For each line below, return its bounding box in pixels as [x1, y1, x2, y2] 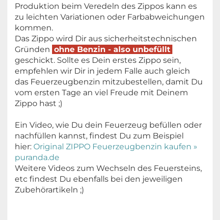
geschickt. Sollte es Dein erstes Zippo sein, [15, 55, 181, 65]
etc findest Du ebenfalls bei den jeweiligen [15, 174, 183, 184]
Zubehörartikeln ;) [15, 185, 84, 194]
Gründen [15, 44, 52, 54]
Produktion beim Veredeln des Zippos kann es [15, 1, 197, 11]
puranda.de [15, 152, 59, 162]
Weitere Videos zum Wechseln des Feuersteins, [15, 163, 202, 173]
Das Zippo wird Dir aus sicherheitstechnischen [15, 33, 197, 43]
